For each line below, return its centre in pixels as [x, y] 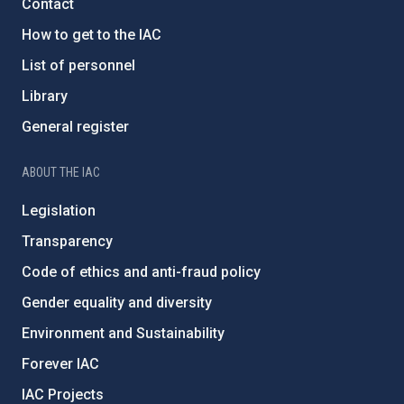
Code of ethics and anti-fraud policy [141, 272]
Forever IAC [60, 364]
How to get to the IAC [92, 35]
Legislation [59, 211]
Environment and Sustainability [123, 333]
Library [45, 96]
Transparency [67, 241]
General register [75, 127]
